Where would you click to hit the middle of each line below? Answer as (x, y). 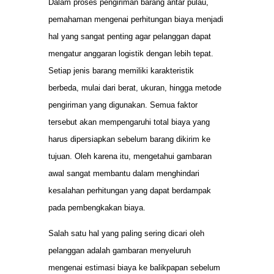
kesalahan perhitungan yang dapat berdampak (130, 190)
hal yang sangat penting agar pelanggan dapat (130, 36)
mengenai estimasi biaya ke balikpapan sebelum (134, 267)
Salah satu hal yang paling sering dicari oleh (126, 233)
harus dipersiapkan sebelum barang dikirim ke (129, 139)
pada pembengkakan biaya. (97, 207)
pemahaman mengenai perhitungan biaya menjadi (136, 19)
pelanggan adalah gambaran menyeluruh (120, 250)
